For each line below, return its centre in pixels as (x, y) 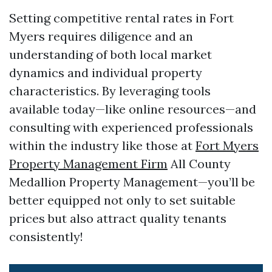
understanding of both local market (110, 54)
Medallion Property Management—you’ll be (132, 182)
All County (199, 164)
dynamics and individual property (106, 73)
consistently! (46, 236)
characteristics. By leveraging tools (110, 91)
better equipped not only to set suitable (122, 200)
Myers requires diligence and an (101, 36)
